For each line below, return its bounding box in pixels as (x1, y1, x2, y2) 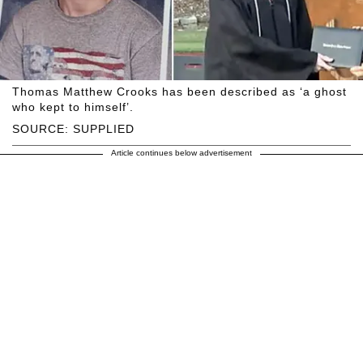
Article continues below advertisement (111, 148, 252, 158)
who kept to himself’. (12, 100, 134, 114)
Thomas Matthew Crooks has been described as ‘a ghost (12, 85, 347, 99)
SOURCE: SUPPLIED (12, 122, 135, 136)
